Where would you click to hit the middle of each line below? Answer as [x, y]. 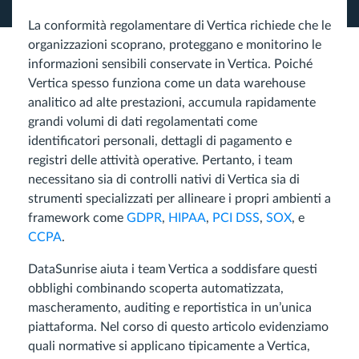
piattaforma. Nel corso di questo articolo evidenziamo [178, 327]
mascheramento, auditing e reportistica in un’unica [170, 308]
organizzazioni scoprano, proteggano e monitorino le [175, 45]
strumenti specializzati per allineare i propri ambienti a [179, 199]
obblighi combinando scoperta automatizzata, [156, 288]
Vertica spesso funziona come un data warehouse [167, 83]
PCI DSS [236, 218]
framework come [77, 218]
